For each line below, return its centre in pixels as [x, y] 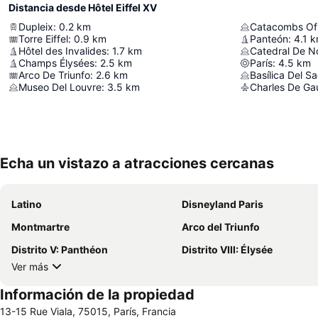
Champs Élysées [56, 63]
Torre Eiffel [43, 39]
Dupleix [36, 27]
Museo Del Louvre [60, 87]
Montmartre [40, 227]
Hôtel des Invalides [62, 51]
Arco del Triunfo [221, 227]
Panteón [269, 39]
